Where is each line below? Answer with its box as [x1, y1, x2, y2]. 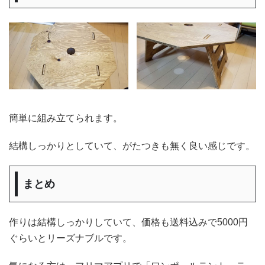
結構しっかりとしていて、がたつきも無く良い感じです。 [9, 140, 255, 151]
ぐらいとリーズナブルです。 [9, 232, 132, 243]
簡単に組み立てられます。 [9, 112, 122, 123]
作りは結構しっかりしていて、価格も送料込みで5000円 [9, 216, 248, 227]
